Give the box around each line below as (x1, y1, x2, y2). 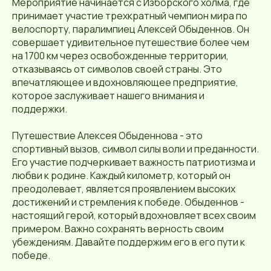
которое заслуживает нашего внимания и (12, 89, 204, 103)
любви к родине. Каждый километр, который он (12, 169, 230, 183)
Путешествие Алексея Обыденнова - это (12, 129, 203, 143)
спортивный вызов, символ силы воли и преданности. (12, 142, 259, 156)
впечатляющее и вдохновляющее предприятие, (12, 76, 238, 90)
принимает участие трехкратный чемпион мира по (12, 9, 247, 23)
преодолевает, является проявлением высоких (12, 182, 235, 196)
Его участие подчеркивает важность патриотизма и (12, 155, 255, 169)
